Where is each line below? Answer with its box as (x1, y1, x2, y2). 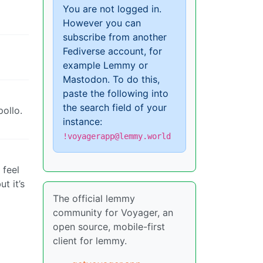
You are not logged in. (63, 2, 161, 15)
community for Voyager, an (53, 206, 173, 218)
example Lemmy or (63, 59, 148, 71)
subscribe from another (63, 31, 167, 43)
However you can (63, 16, 141, 29)
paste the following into (63, 87, 168, 99)
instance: (63, 115, 102, 127)
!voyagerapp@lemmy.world (63, 131, 171, 141)
